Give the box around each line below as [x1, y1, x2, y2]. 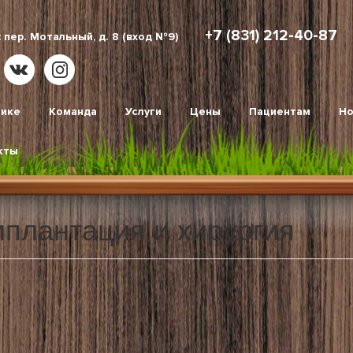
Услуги [125, 105, 162, 118]
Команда [49, 105, 97, 118]
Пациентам [249, 105, 310, 118]
